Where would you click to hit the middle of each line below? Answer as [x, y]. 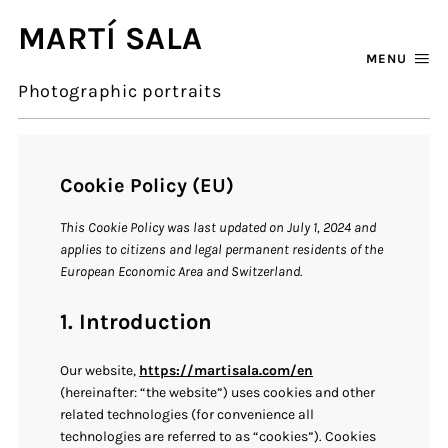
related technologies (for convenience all [187, 415]
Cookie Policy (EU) [147, 185]
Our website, [100, 371]
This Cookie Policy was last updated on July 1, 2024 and [218, 227]
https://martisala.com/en [226, 371]
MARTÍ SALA [110, 39]
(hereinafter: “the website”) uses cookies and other [218, 393]
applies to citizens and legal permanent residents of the [222, 249]
